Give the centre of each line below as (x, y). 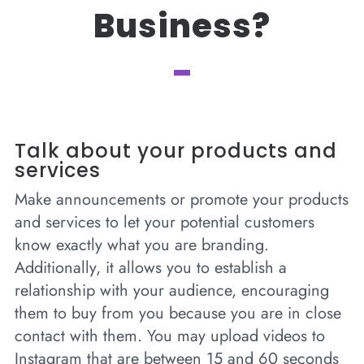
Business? (182, 26)
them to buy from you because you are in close (178, 313)
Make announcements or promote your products (181, 199)
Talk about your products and (175, 150)
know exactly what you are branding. (141, 245)
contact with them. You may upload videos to (169, 336)
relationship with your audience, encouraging (171, 290)
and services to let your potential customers (164, 222)
